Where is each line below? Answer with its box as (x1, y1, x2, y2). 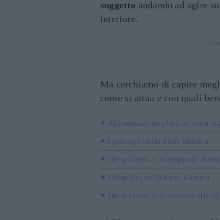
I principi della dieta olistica (108, 137, 209, 146)
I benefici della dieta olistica (108, 173, 210, 182)
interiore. (100, 13, 138, 24)
